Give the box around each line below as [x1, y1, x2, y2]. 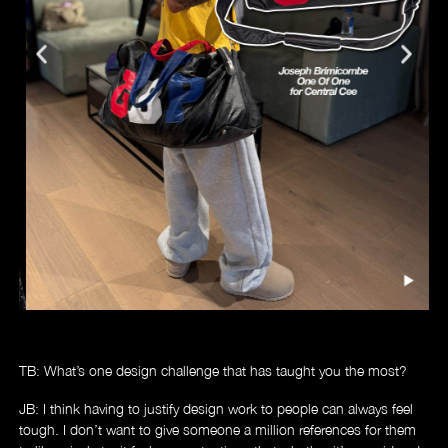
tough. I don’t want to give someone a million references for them [19, 420, 417, 438]
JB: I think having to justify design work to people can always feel [19, 399, 414, 417]
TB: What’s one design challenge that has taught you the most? [19, 361, 408, 379]
